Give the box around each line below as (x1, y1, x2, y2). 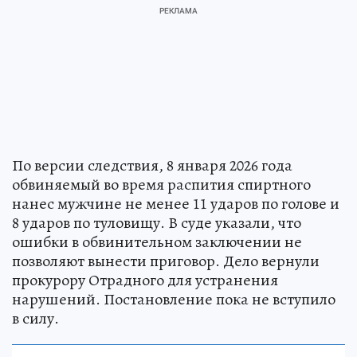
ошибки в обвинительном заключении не (12, 230, 302, 253)
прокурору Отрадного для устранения (12, 269, 278, 291)
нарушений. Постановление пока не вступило (12, 288, 335, 310)
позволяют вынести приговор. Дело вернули (12, 249, 320, 272)
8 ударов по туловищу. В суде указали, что (12, 211, 301, 233)
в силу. (12, 307, 59, 329)
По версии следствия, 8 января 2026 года (12, 154, 292, 176)
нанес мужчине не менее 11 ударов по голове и (12, 192, 339, 214)
